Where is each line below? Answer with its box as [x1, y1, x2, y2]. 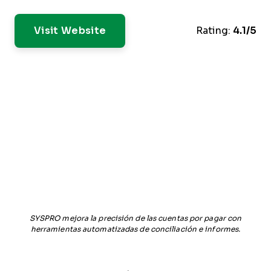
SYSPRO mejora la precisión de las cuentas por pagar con [29, 214, 242, 223]
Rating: [196, 25, 230, 36]
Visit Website [34, 25, 106, 36]
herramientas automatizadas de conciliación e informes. [30, 225, 241, 233]
